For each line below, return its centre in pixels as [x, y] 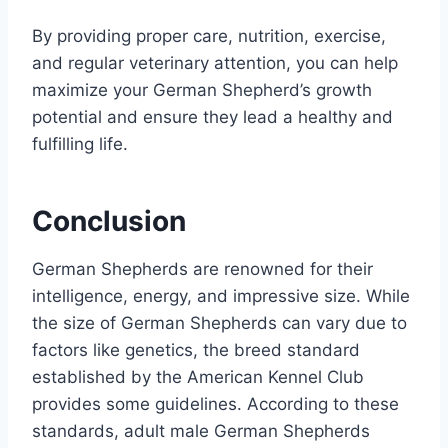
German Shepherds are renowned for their [202, 268]
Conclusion [109, 220]
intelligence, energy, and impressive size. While [221, 295]
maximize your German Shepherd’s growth [202, 89]
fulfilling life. [80, 143]
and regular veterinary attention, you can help [215, 62]
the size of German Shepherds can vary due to [219, 322]
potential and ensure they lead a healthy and [212, 116]
